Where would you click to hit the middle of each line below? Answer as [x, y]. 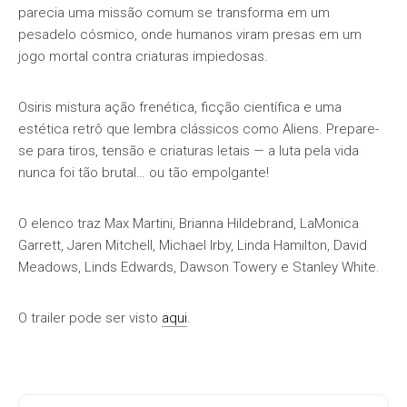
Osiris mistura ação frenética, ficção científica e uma [180, 107]
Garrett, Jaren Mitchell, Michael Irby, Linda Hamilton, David [193, 245]
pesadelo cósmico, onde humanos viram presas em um [190, 35]
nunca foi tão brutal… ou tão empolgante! [144, 173]
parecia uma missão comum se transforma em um [174, 13]
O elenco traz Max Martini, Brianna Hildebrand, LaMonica [189, 223]
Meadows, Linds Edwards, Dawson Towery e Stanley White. [199, 267]
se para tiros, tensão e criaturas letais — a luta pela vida [189, 151]
